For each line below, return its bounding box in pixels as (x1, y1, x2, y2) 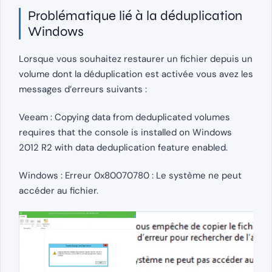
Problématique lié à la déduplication (28, 8, 242, 24)
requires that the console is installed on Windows (19, 126, 232, 139)
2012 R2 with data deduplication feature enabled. (19, 141, 228, 154)
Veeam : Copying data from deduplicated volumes (19, 111, 230, 124)
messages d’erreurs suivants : (19, 83, 147, 96)
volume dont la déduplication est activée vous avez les (19, 68, 253, 81)
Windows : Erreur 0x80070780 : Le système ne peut (19, 169, 242, 182)
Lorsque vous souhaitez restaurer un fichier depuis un (19, 53, 253, 66)
